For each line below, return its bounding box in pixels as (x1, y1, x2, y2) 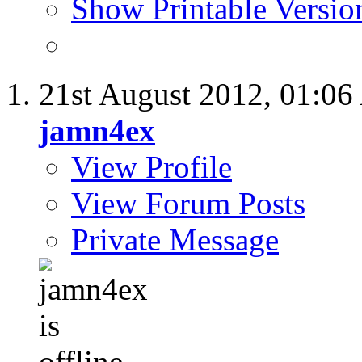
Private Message (71, 222, 279, 258)
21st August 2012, (39, 77, 280, 112)
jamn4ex (39, 113, 155, 149)
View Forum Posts (71, 186, 305, 221)
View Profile (71, 149, 232, 185)
